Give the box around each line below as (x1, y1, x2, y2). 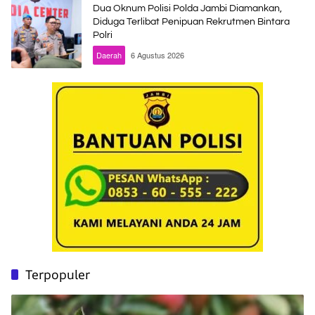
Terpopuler (25, 266, 90, 283)
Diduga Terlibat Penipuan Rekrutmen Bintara (93, 16, 290, 27)
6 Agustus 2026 (131, 49, 184, 60)
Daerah (96, 49, 122, 60)
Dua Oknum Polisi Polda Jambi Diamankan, (93, 3, 282, 13)
